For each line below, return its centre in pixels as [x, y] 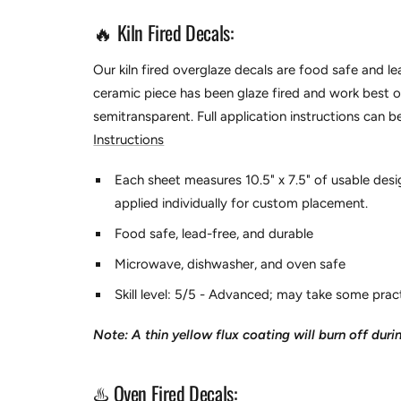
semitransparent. [145, 117]
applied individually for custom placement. [242, 204]
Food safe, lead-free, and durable [214, 234]
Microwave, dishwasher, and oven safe [230, 264]
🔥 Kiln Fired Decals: [163, 33]
